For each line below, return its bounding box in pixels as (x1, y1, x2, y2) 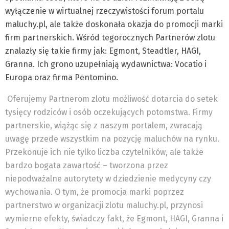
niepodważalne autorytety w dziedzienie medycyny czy (5, 174, 211, 184)
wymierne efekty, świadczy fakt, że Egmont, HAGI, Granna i (5, 214, 223, 223)
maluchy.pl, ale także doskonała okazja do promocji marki (5, 19, 223, 29)
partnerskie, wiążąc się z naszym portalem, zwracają (5, 121, 202, 130)
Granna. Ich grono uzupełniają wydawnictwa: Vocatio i (5, 59, 207, 69)
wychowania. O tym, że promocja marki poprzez (5, 187, 184, 197)
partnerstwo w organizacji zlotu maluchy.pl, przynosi (5, 200, 203, 210)
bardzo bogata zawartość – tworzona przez (5, 161, 168, 170)
